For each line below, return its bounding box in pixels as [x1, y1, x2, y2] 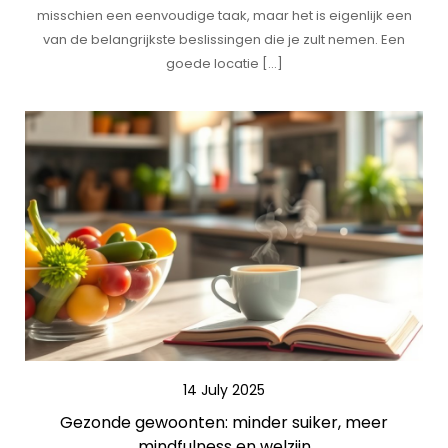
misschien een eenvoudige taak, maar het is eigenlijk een [36, 6, 412, 25]
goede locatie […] [165, 54, 283, 73]
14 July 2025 [183, 380, 265, 400]
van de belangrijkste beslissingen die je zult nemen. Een [43, 30, 405, 49]
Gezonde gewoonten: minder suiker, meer [60, 411, 388, 434]
